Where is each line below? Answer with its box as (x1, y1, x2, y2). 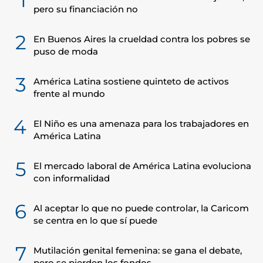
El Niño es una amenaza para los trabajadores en (33, 118, 249, 129)
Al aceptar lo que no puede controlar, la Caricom (33, 203, 249, 214)
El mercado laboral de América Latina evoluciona (33, 160, 251, 171)
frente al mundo (33, 88, 105, 99)
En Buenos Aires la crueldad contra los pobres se (33, 33, 250, 45)
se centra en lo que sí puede (33, 215, 157, 226)
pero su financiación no (33, 4, 138, 15)
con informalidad (33, 173, 110, 184)
